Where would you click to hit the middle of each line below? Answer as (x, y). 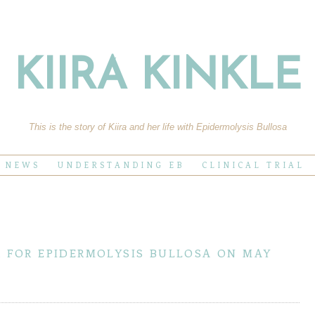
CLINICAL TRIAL (253, 165)
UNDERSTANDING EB (121, 165)
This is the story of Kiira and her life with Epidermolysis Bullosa (157, 127)
